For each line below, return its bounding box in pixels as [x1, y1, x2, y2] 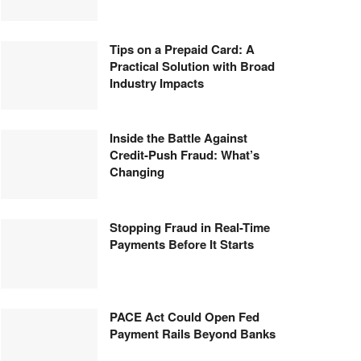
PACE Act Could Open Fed [110, 307, 259, 326]
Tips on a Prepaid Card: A [110, 39, 255, 58]
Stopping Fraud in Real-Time [110, 218, 270, 237]
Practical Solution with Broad [110, 56, 275, 75]
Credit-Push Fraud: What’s [110, 146, 259, 164]
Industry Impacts [110, 73, 204, 92]
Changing [110, 163, 164, 181]
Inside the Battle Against [110, 129, 247, 147]
